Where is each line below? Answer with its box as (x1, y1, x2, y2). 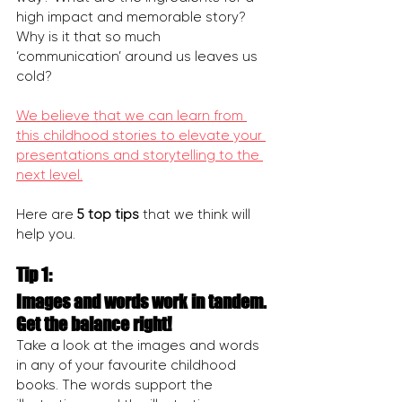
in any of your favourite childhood (16, 357, 240, 374)
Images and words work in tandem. (16, 291, 270, 313)
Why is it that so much (16, 29, 164, 46)
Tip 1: (16, 264, 52, 286)
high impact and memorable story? (16, 9, 249, 26)
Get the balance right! (16, 313, 171, 336)
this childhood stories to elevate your (16, 127, 266, 144)
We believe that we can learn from (16, 108, 247, 125)
